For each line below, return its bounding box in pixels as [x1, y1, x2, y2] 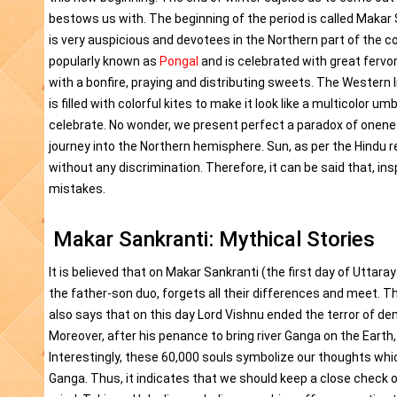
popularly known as [49, 54, 160, 69]
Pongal [160, 54, 198, 69]
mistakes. [49, 182, 105, 197]
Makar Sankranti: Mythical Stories [53, 227, 375, 253]
